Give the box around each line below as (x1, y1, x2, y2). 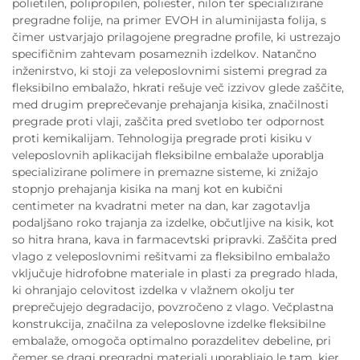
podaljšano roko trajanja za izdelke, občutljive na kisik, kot (12, 215, 334, 231)
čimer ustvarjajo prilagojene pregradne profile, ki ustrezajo (12, 30, 341, 45)
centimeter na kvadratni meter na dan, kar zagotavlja (12, 198, 310, 214)
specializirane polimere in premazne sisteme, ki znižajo (12, 165, 318, 180)
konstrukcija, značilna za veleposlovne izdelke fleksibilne (12, 317, 325, 332)
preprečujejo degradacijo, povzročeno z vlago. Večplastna (12, 300, 333, 315)
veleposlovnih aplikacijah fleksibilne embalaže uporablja (12, 148, 324, 163)
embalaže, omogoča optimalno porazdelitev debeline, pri (12, 333, 331, 349)
